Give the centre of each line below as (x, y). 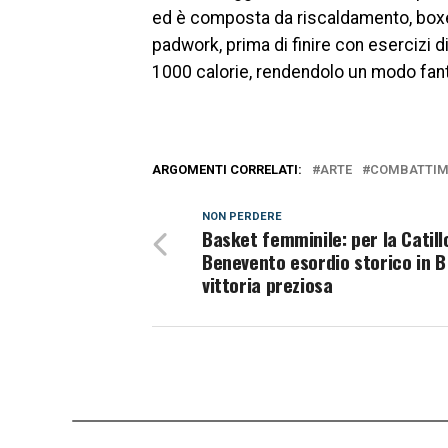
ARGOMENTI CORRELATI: (227, 169)
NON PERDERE (242, 216)
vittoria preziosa (267, 284)
